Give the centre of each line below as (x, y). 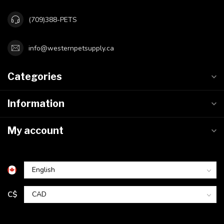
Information (36, 104)
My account (35, 131)
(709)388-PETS (53, 19)
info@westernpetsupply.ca (71, 48)
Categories (35, 77)
